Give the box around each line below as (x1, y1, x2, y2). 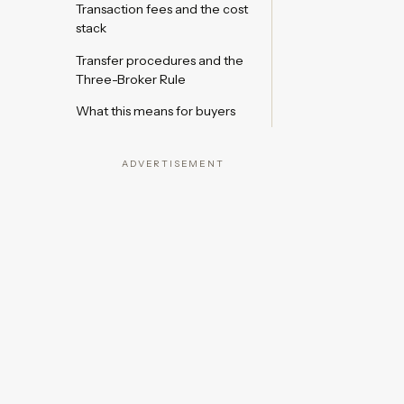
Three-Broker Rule (76, 70, 186, 87)
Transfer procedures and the (76, 51, 243, 69)
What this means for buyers (76, 103, 235, 120)
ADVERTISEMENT (122, 158, 225, 170)
